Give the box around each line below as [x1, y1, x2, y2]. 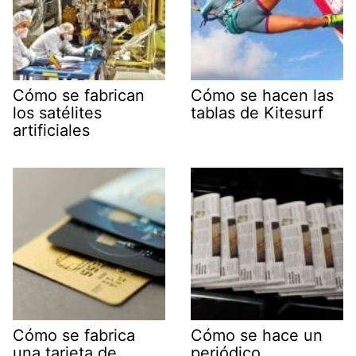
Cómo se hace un [191, 325, 323, 345]
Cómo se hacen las [191, 85, 334, 105]
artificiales [13, 120, 90, 140]
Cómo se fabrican [13, 85, 145, 105]
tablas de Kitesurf [191, 103, 323, 122]
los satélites [13, 103, 102, 122]
